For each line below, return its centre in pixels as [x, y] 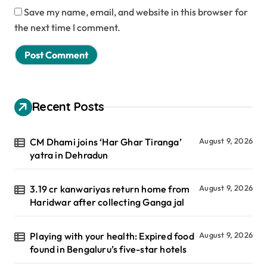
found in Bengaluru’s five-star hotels [108, 249]
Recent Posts [68, 106]
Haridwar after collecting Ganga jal [107, 202]
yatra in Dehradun [69, 155]
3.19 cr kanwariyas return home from [110, 189]
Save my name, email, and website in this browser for [136, 12]
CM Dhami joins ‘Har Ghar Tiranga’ [106, 142]
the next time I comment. [67, 27]
